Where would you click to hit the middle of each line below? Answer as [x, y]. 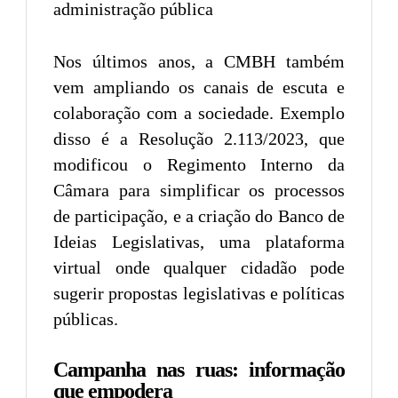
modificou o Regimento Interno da [199, 164]
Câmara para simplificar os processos [199, 190]
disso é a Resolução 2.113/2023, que [199, 138]
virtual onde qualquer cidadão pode [199, 267]
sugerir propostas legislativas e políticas [199, 293]
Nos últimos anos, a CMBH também [199, 61]
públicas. [86, 318]
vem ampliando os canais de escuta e [199, 87]
